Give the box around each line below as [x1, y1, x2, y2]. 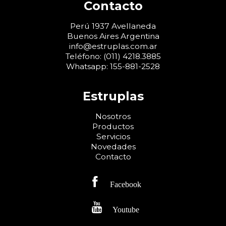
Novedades [90, 142, 136, 152]
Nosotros [95, 111, 131, 122]
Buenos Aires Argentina [67, 31, 159, 41]
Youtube [112, 205, 139, 213]
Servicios [96, 132, 130, 142]
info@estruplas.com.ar [69, 41, 157, 51]
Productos [92, 122, 134, 132]
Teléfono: [65, 51, 103, 61]
